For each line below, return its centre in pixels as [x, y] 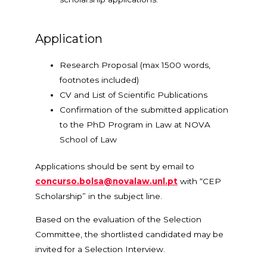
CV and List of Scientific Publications [134, 94]
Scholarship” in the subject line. [99, 196]
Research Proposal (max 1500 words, [135, 65]
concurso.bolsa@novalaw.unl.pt [106, 181]
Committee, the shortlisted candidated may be [129, 234]
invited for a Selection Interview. [100, 249]
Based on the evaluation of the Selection [118, 219]
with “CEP [199, 181]
